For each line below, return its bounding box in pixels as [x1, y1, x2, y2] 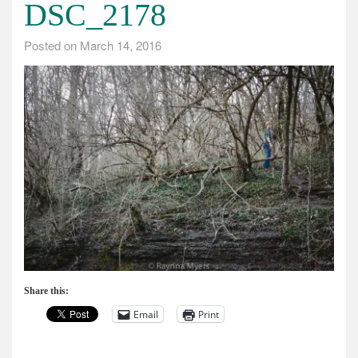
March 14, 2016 [80, 37, 161, 54]
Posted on [24, 37, 80, 54]
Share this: [24, 285, 69, 297]
